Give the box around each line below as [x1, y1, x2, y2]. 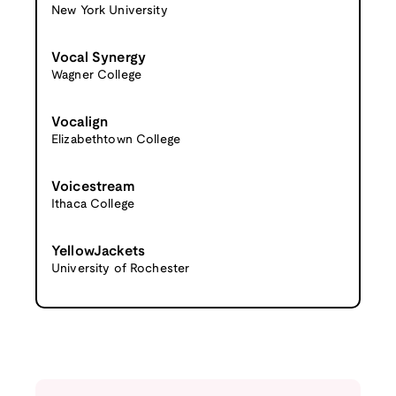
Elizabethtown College [51, 133, 180, 146]
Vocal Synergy [51, 50, 147, 65]
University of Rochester [51, 263, 190, 275]
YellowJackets [51, 244, 146, 258]
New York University [51, 4, 168, 17]
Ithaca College [51, 198, 134, 210]
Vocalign [51, 115, 109, 129]
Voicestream [51, 179, 135, 194]
